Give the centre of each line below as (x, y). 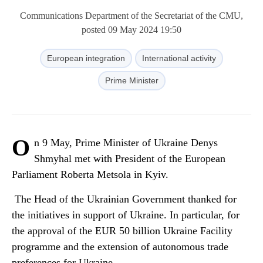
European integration (86, 58)
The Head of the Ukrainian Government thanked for (124, 199)
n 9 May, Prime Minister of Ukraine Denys (126, 143)
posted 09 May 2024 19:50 (131, 30)
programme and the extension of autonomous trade (120, 247)
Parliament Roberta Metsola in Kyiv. (90, 174)
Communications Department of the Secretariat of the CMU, (131, 16)
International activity (179, 58)
